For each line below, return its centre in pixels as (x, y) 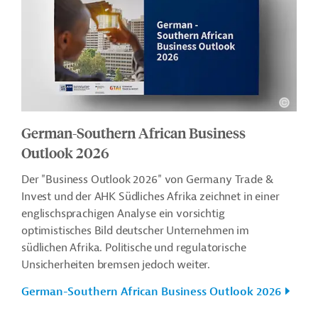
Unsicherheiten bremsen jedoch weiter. (116, 264)
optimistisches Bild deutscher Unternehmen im (135, 230)
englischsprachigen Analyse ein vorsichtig (123, 213)
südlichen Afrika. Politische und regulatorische (134, 247)
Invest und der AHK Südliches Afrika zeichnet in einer (150, 196)
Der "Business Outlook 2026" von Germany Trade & (147, 179)
